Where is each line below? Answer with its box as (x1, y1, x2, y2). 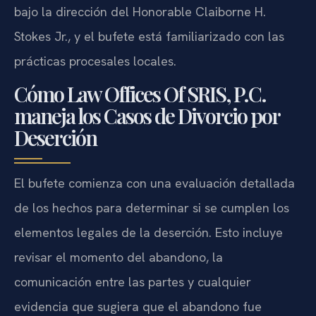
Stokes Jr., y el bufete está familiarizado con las (14, 28, 284, 44)
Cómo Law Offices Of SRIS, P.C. (14, 80, 266, 108)
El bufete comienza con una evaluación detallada (14, 175, 295, 192)
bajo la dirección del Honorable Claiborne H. (14, 4, 266, 20)
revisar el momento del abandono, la (14, 249, 223, 266)
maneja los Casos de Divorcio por (14, 102, 279, 130)
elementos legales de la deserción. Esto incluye (14, 224, 283, 241)
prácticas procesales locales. (14, 53, 176, 69)
